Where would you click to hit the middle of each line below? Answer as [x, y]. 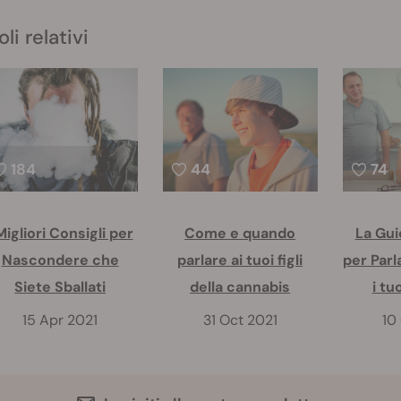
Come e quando [240, 233]
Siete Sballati [60, 286]
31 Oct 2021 [240, 320]
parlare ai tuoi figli [240, 260]
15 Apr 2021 [60, 320]
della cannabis [240, 286]
